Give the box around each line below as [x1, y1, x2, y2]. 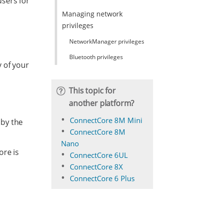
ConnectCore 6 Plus [70, 173, 135, 183]
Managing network [62, 9, 123, 18]
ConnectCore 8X [70, 162, 123, 171]
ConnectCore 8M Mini [70, 115, 142, 125]
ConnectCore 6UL [70, 150, 128, 160]
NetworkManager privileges [69, 37, 144, 46]
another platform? [69, 98, 135, 108]
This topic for [69, 85, 116, 96]
